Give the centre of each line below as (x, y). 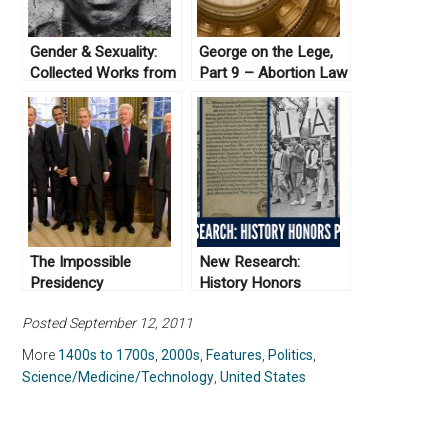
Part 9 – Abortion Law (274, 73)
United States (263, 377)
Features (234, 355)
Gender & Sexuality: (94, 52)
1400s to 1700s (107, 355)
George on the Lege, (266, 52)
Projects (227, 304)
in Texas (227, 94)
